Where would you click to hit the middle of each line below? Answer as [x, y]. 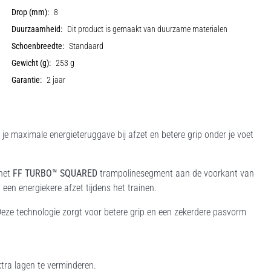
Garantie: [27, 80]
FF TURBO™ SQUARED [55, 173]
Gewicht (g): [31, 63]
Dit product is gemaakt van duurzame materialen [148, 29]
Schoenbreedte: [38, 46]
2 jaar [56, 80]
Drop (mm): [31, 12]
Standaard [87, 46]
